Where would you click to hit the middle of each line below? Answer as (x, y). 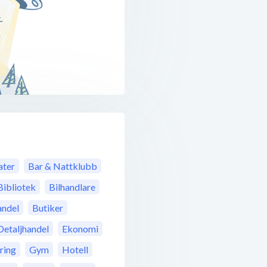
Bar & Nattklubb (63, 166)
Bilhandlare (72, 187)
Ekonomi (80, 229)
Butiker (48, 208)
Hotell (75, 250)
